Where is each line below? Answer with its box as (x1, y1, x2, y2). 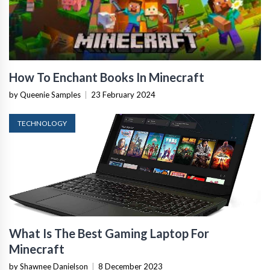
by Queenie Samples (9, 90, 81, 99)
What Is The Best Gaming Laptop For (9, 226, 209, 240)
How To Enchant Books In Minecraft (9, 70, 204, 84)
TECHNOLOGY (17, 119, 67, 128)
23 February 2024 (91, 90, 155, 99)
